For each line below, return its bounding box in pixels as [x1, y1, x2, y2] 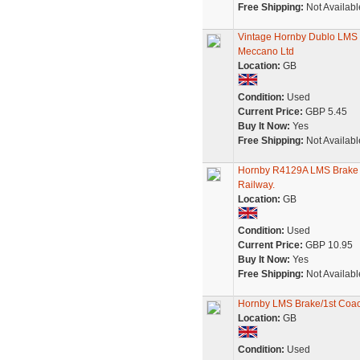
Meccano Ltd [237, 46, 294, 57]
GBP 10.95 [302, 239, 353, 251]
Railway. [237, 179, 275, 190]
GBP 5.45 [302, 106, 347, 117]
